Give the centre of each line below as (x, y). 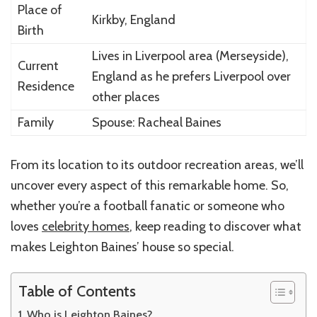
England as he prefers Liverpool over (191, 76)
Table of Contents (77, 291)
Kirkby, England (133, 19)
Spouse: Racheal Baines (156, 122)
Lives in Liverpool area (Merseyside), (190, 56)
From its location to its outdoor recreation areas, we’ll (157, 165)
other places (126, 97)
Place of (40, 10)
